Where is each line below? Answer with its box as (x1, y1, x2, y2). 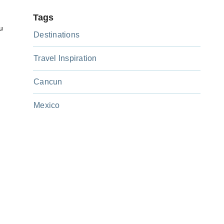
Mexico (33, 101, 60, 110)
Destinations (33, 30, 79, 39)
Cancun (33, 77, 62, 86)
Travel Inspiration (33, 54, 97, 63)
